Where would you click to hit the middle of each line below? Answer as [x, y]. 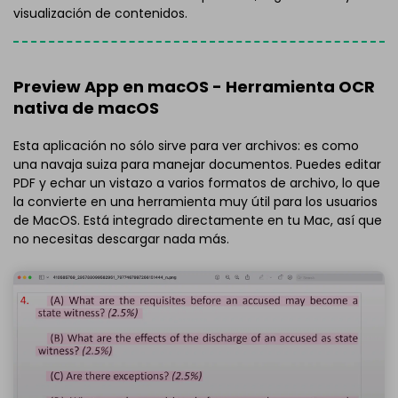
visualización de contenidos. [100, 13]
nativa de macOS [86, 108]
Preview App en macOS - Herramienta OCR [194, 87]
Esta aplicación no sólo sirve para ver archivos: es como [186, 145]
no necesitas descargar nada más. [121, 239]
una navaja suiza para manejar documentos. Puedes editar [197, 164]
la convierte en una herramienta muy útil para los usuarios [195, 201]
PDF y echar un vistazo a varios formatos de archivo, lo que [197, 183]
